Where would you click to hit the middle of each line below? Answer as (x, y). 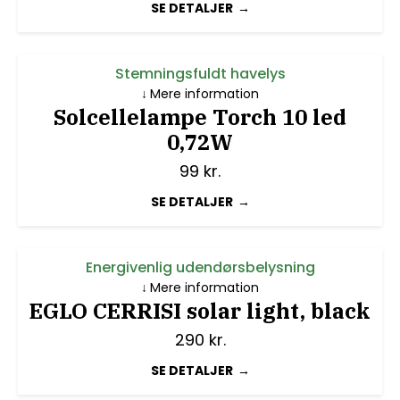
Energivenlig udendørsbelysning (200, 268)
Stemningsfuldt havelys (200, 74)
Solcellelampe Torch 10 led (200, 117)
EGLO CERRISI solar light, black (200, 311)
